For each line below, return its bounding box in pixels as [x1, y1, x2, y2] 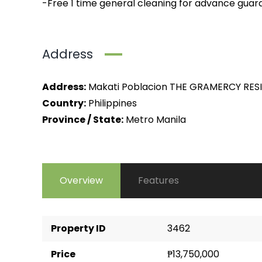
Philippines [88, 96, 137, 110]
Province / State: [42, 113, 123, 126]
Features [138, 174, 179, 187]
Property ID [51, 222, 106, 235]
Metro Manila [126, 113, 186, 126]
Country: [42, 96, 86, 110]
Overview [60, 174, 103, 187]
